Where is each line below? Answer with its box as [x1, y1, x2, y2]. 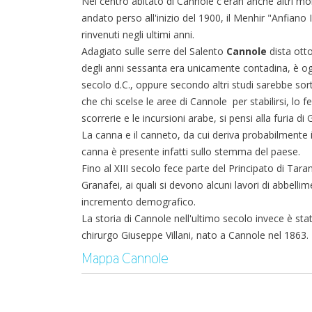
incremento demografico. [81, 195, 196, 208]
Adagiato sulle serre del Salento [81, 45, 226, 58]
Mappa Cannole [81, 249, 169, 267]
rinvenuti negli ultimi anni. [81, 28, 194, 41]
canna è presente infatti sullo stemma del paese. [81, 145, 300, 158]
